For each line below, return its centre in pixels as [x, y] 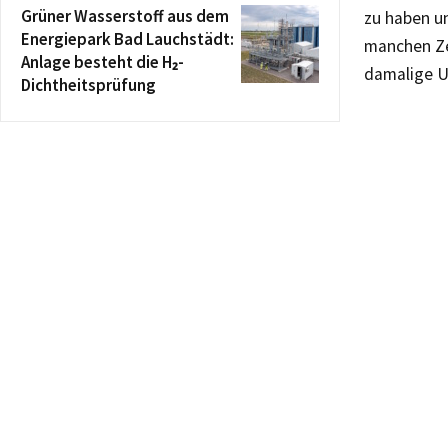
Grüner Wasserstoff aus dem [125, 15]
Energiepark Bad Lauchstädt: [127, 38]
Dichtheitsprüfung [88, 84]
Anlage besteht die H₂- [102, 61]
